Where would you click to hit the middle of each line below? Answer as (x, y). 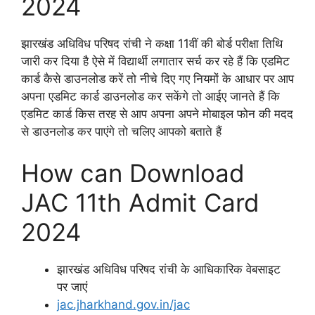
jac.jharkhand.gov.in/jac (123, 305)
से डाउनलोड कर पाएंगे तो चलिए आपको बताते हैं (121, 131)
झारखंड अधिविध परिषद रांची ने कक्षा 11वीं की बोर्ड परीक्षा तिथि (152, 43)
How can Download (133, 173)
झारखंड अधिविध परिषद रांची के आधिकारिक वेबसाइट (169, 270)
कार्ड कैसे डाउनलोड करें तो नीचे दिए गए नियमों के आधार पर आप (157, 78)
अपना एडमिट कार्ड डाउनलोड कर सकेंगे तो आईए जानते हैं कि (150, 96)
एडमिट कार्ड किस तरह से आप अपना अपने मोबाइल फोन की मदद (157, 114)
